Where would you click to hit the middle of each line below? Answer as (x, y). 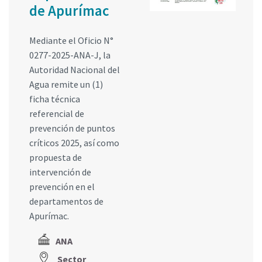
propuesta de (56, 157)
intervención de (60, 172)
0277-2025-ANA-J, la (70, 55)
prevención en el (62, 186)
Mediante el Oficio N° (71, 40)
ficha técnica (55, 99)
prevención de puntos (72, 128)
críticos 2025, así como (74, 142)
